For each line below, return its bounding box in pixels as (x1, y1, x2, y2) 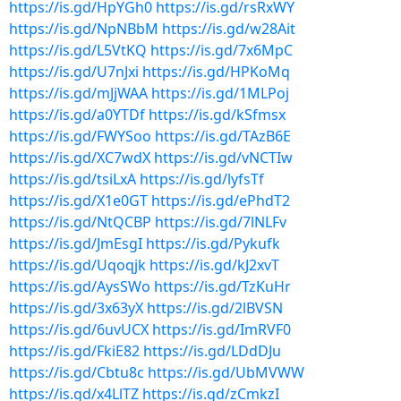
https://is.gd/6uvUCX (9, 320, 149, 339)
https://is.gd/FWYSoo (9, 126, 151, 146)
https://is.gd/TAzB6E (155, 126, 291, 146)
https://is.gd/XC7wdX (9, 148, 150, 167)
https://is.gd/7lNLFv (155, 212, 286, 232)
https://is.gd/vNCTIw (154, 148, 293, 167)
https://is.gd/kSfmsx (149, 105, 286, 124)
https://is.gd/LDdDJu (143, 341, 281, 361)
